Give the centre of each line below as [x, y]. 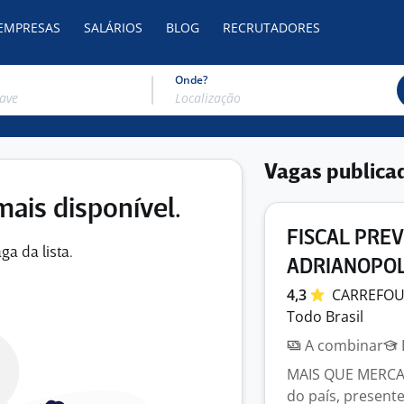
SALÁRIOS [113, 28]
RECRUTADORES [271, 28]
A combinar [342, 345]
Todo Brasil [325, 317]
